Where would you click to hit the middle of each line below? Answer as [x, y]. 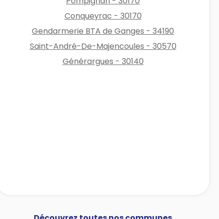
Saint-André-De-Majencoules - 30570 [103, 46]
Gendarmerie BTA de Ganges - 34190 [103, 31]
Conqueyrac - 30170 [103, 16]
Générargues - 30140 [103, 61]
